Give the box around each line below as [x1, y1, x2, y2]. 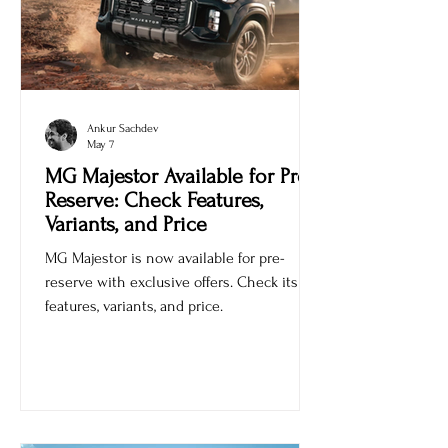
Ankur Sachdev [87, 155, 159, 168]
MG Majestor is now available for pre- [45, 282, 285, 300]
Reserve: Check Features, [45, 221, 263, 245]
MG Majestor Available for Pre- [45, 197, 315, 221]
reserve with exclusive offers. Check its [45, 306, 298, 324]
